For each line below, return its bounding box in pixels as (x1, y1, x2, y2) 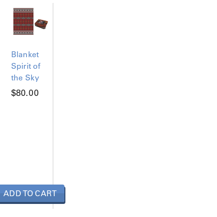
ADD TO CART (3, 188, 57, 198)
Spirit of (11, 61, 41, 71)
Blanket (11, 49, 39, 60)
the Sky (11, 73, 40, 83)
